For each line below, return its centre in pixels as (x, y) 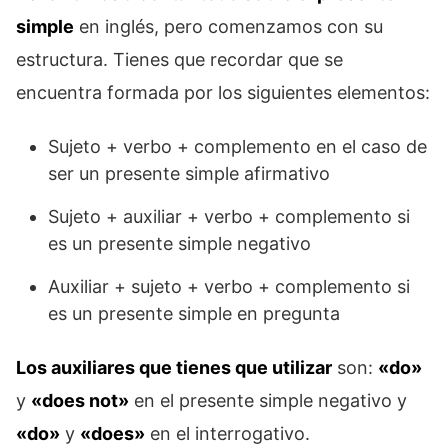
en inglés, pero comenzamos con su (228, 27)
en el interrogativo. (227, 434)
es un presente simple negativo (179, 244)
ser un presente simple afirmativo (189, 174)
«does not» (80, 401)
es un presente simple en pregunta (194, 314)
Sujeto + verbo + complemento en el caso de (237, 147)
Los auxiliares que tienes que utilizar (174, 368)
